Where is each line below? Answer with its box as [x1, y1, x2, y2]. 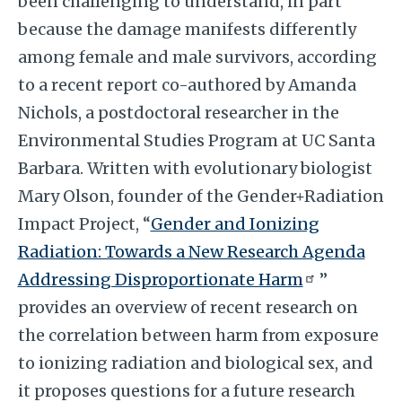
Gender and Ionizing [150, 213, 319, 234]
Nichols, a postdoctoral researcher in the [17, 101, 339, 123]
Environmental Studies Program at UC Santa [17, 129, 375, 151]
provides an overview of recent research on [17, 296, 358, 318]
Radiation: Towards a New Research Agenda [17, 240, 365, 262]
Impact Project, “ [17, 213, 151, 234]
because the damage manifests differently [17, 18, 356, 39]
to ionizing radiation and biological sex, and [17, 352, 373, 373]
